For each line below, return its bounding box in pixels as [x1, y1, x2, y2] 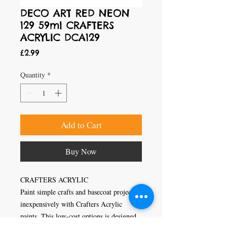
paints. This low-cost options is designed [20, 211, 136, 221]
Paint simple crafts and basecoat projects [20, 187, 136, 197]
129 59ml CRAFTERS [20, 19, 114, 31]
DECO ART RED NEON [20, 7, 130, 19]
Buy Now [65, 146, 97, 157]
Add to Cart [60, 119, 102, 131]
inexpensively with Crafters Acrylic [20, 199, 122, 209]
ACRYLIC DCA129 [20, 31, 100, 44]
